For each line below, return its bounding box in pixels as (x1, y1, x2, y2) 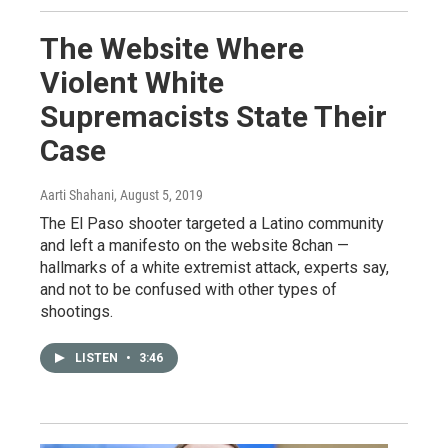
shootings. (40, 301, 113, 321)
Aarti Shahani (40, 186, 114, 203)
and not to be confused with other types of (40, 279, 337, 299)
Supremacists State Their (40, 98, 387, 134)
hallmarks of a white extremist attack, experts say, (40, 257, 389, 277)
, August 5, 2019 (114, 186, 203, 203)
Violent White (40, 64, 224, 100)
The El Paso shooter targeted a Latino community (40, 213, 384, 233)
